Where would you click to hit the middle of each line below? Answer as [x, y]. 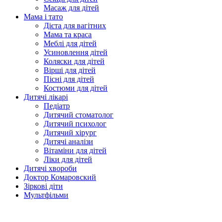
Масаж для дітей [71, 8]
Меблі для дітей [70, 44]
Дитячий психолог [75, 124]
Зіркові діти [43, 186]
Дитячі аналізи [68, 142]
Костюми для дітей [76, 88]
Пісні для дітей [69, 79]
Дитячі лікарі [46, 97]
